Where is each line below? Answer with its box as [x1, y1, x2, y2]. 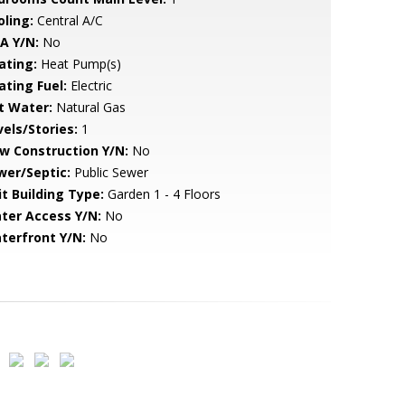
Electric [66, 77, 112, 94]
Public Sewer [70, 164, 148, 181]
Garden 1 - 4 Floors [103, 185, 221, 202]
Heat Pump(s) [36, 55, 121, 72]
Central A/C [33, 12, 103, 29]
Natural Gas [52, 99, 126, 116]
